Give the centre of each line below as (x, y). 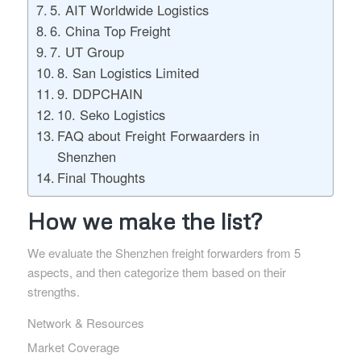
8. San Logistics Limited (128, 72)
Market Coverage (73, 347)
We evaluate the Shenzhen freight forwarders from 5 (164, 252)
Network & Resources (85, 323)
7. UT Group (87, 51)
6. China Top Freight (110, 30)
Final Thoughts (101, 177)
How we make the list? (144, 220)
